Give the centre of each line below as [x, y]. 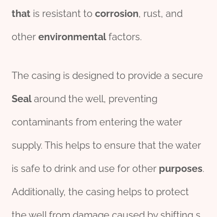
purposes [181, 169]
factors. [124, 37]
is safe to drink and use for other [85, 169]
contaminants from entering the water [97, 122]
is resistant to [63, 14]
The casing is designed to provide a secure [107, 76]
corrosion [117, 14]
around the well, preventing [94, 99]
